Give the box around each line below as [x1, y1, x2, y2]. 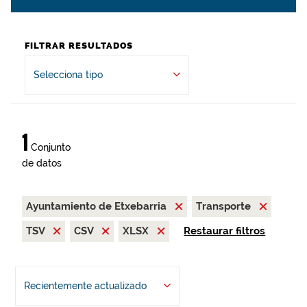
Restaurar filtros [184, 225, 266, 237]
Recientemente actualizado [23, 280, 147, 291]
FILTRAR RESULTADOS [25, 40, 133, 51]
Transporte [196, 200, 254, 212]
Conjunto [28, 142, 71, 153]
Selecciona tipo [34, 69, 103, 80]
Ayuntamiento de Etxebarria [26, 200, 169, 212]
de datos [22, 158, 62, 169]
